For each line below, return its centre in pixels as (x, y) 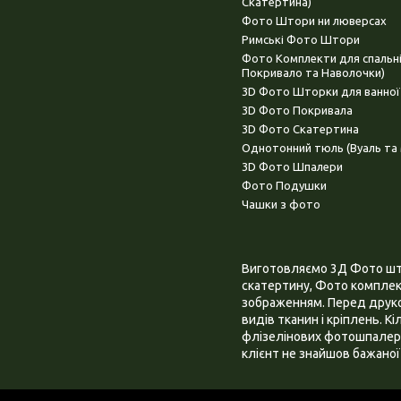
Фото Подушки (284, 186)
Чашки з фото (281, 205)
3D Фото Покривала (297, 111)
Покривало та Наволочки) (313, 73)
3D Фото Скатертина (300, 129)
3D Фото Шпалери (292, 167)
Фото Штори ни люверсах (314, 21)
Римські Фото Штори (301, 40)
